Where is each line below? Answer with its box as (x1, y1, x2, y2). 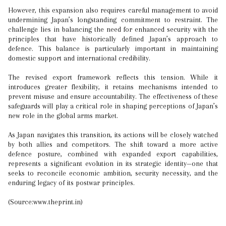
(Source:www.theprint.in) (8, 198, 83, 206)
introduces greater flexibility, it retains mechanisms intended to (8, 83, 218, 91)
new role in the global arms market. (8, 111, 118, 120)
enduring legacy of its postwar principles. (8, 179, 135, 187)
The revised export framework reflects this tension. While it (8, 73, 218, 81)
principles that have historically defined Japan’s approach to (8, 35, 218, 43)
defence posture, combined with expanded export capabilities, (8, 150, 218, 158)
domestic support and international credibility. (8, 54, 150, 62)
